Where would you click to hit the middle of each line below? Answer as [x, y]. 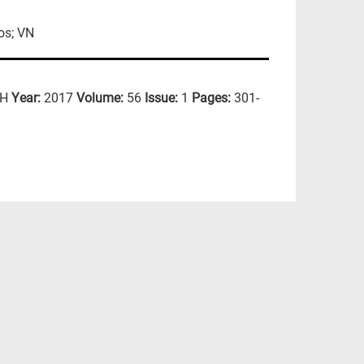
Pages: [212, 99]
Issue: [162, 99]
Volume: [101, 99]
